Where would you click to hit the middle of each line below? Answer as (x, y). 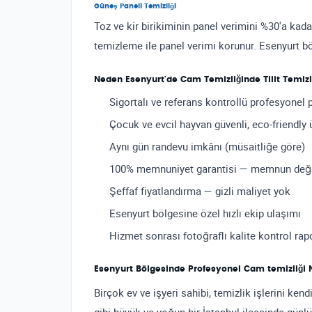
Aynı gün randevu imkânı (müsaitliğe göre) (207, 147)
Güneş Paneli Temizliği (135, 7)
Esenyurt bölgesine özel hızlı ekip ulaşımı (205, 213)
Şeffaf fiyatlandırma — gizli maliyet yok (200, 191)
